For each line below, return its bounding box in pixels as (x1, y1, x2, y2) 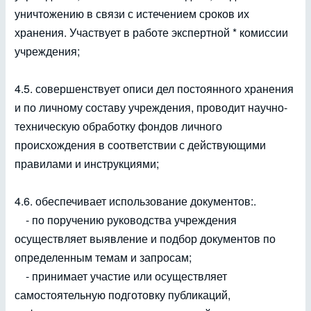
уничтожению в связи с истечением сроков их (15, 6, 249, 22)
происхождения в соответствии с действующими (15, 137, 266, 153)
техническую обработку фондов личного (15, 118, 222, 134)
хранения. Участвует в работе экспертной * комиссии (15, 24, 288, 40)
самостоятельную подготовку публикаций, (15, 287, 230, 303)
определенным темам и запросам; (15, 249, 192, 265)
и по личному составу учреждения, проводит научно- (15, 99, 287, 115)
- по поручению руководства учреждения (15, 212, 237, 228)
